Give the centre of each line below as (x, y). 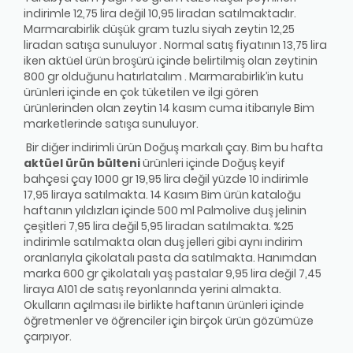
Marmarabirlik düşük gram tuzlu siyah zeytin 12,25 (159, 30)
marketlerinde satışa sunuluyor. (111, 124)
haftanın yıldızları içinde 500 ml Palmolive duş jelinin (165, 211)
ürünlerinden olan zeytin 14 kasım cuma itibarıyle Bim (169, 108)
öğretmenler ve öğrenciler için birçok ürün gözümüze (169, 321)
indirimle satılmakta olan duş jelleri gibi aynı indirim (163, 242)
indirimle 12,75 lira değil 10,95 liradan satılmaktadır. (160, 14)
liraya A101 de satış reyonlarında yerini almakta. (152, 290)
